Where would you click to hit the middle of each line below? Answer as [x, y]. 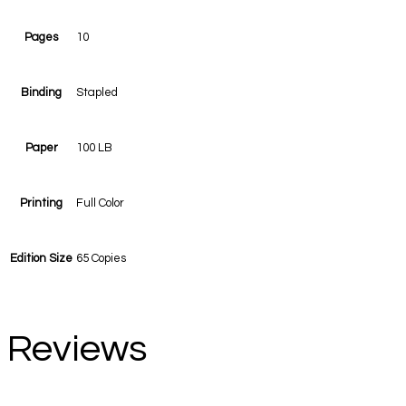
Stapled [97, 93]
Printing [41, 203]
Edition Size [41, 259]
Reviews [77, 349]
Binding [41, 93]
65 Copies [101, 259]
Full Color [100, 203]
